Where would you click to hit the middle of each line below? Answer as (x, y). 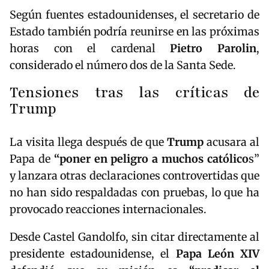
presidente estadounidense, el (93, 253)
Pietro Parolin (213, 49)
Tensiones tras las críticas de (134, 93)
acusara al (231, 142)
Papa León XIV (218, 253)
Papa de (32, 159)
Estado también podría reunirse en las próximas (134, 32)
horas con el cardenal (83, 49)
